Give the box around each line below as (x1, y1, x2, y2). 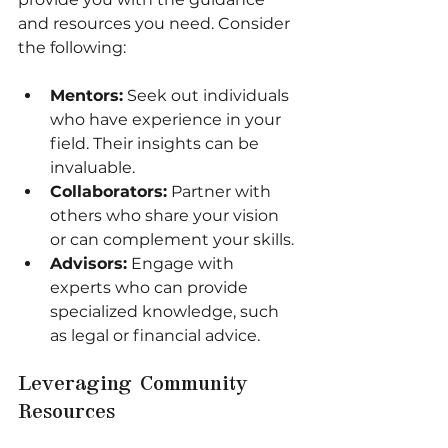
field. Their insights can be (50, 133, 263, 153)
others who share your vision (50, 205, 283, 225)
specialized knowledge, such (50, 301, 283, 321)
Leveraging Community (18, 375, 255, 395)
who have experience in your (50, 109, 285, 129)
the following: (18, 37, 126, 57)
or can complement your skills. (50, 229, 294, 249)
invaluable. (50, 157, 135, 177)
